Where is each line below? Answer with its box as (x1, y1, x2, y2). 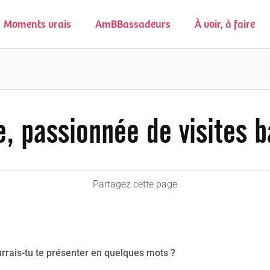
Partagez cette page (93, 178, 177, 190)
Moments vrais (4, 19, 71, 31)
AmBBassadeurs (95, 19, 171, 31)
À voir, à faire (195, 19, 255, 31)
